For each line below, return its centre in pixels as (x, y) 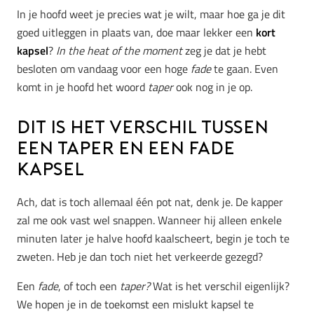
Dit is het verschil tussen (143, 129)
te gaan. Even (245, 69)
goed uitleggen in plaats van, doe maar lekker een (136, 33)
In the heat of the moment (118, 51)
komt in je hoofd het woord (82, 87)
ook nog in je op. (213, 87)
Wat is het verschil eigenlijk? (220, 286)
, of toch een (89, 286)
